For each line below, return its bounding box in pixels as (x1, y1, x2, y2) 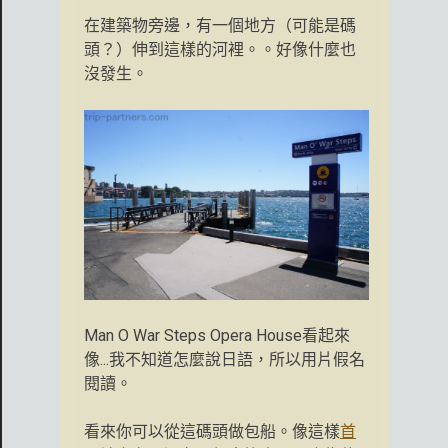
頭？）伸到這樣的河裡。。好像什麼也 (84, 39, 356, 59)
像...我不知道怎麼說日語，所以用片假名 (84, 349, 365, 369)
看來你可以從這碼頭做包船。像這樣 (84, 421, 340, 441)
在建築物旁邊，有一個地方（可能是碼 (84, 15, 356, 35)
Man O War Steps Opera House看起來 (84, 325, 350, 345)
